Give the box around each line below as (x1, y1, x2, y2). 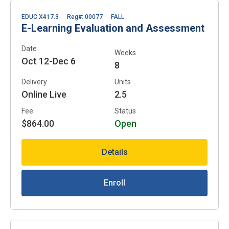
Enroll (104, 177, 125, 188)
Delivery (21, 77, 47, 86)
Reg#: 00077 (67, 13, 103, 20)
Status (114, 106, 136, 115)
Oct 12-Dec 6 (21, 55, 76, 66)
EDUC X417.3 (21, 13, 59, 20)
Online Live (21, 88, 66, 100)
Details (101, 147, 128, 157)
